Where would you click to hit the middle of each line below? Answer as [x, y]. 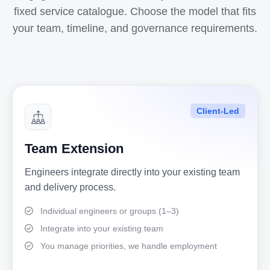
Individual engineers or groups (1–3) [110, 211]
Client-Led [218, 111]
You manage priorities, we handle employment [129, 246]
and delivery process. [70, 187]
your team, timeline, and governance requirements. [135, 28]
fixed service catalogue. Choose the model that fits [135, 11]
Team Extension [74, 149]
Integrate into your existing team [102, 228]
